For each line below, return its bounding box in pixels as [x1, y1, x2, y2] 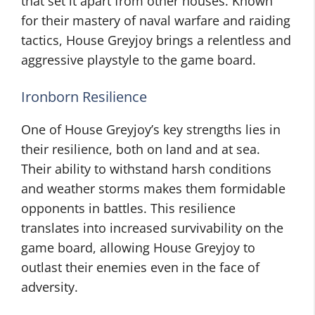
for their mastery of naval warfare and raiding [21, 12, 290, 29]
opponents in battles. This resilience [21, 200, 236, 217]
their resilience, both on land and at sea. [21, 141, 260, 157]
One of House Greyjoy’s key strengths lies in [21, 121, 281, 138]
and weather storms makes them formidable [21, 180, 285, 197]
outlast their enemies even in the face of [21, 259, 259, 276]
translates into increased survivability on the [21, 219, 283, 236]
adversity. [21, 278, 78, 295]
